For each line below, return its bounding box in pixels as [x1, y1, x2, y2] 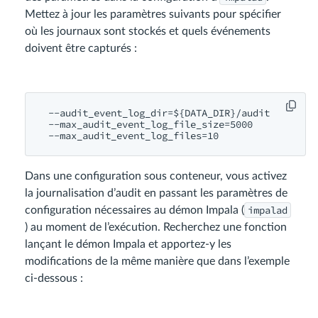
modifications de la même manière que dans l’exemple [25, 256, 290, 268]
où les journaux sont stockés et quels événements [25, 26, 270, 38]
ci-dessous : [25, 273, 83, 285]
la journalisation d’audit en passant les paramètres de [25, 187, 287, 199]
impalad [248, 204, 287, 217]
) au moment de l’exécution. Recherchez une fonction [25, 221, 287, 234]
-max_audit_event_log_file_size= [54, 118, 230, 131]
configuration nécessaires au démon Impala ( [25, 204, 244, 216]
